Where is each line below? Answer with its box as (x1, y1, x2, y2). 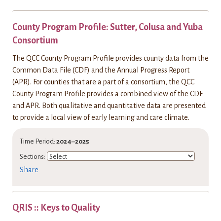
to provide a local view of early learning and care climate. (12, 113, 189, 121)
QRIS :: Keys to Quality (12, 203, 100, 213)
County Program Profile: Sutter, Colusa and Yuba (12, 22, 203, 32)
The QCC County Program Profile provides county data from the (12, 54, 209, 62)
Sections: (20, 153, 45, 160)
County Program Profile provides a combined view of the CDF (12, 90, 203, 98)
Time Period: (20, 138, 56, 145)
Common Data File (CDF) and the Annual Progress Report (12, 66, 189, 74)
